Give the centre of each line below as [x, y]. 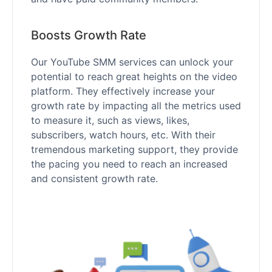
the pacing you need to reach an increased [129, 164]
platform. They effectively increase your [123, 91]
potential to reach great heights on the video [134, 76]
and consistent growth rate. [94, 178]
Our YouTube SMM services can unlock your [132, 62]
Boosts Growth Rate [89, 35]
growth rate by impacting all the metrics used [136, 105]
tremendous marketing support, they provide [134, 149]
